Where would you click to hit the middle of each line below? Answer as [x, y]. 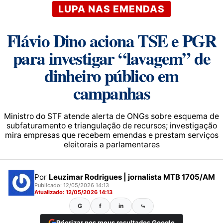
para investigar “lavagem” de [111, 58]
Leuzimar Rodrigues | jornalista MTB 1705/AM [132, 177]
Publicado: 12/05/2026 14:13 [71, 185]
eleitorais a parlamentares [111, 145]
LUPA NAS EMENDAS [111, 9]
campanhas [111, 93]
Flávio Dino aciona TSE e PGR [111, 41]
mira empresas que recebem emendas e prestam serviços [111, 135]
